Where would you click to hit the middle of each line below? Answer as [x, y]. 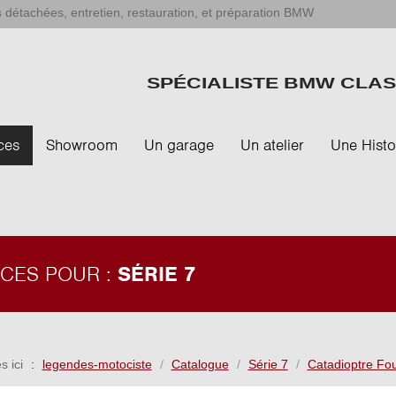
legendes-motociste [97, 364]
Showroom [82, 145]
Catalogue [200, 364]
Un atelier [272, 145]
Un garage [179, 145]
